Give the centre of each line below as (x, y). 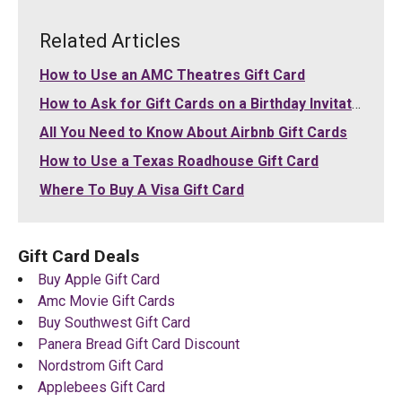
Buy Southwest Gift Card (114, 322)
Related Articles (110, 41)
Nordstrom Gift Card (100, 365)
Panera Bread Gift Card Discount (139, 344)
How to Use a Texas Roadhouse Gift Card (179, 161)
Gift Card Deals (79, 256)
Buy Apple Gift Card (99, 279)
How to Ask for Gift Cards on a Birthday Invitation (196, 103)
